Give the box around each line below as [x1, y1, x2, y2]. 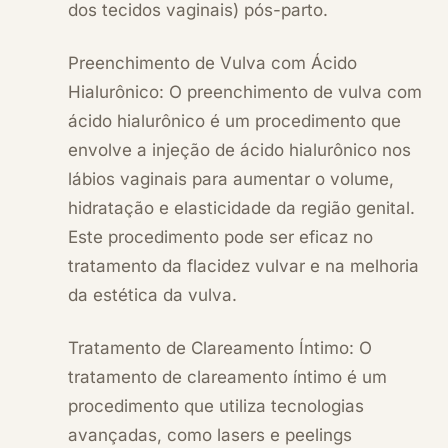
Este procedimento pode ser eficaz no [68, 226, 373, 247]
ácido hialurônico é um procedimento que [68, 110, 401, 131]
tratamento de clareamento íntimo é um [68, 366, 387, 387]
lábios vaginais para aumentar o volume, [68, 168, 394, 189]
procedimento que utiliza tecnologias [68, 395, 364, 416]
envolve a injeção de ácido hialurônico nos [68, 139, 411, 160]
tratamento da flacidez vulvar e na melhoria [68, 255, 419, 276]
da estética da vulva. [68, 284, 237, 305]
